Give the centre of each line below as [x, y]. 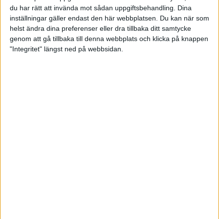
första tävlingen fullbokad [92, 155]
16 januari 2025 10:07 [43, 170]
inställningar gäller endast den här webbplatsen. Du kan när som [109, 18]
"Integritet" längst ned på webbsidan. [66, 49]
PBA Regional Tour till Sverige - [107, 140]
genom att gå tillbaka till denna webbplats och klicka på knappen [109, 39]
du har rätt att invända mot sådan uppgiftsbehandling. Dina [101, 8]
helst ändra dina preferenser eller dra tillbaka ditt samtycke [100, 29]
